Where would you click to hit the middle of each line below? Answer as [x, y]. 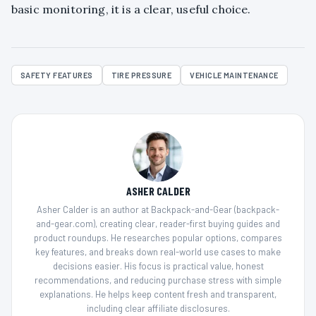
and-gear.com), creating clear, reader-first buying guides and [158, 224]
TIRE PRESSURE [141, 75]
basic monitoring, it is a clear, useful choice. [131, 10]
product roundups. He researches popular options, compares [158, 238]
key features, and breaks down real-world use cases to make [158, 252]
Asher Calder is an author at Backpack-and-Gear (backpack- [158, 210]
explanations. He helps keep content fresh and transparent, [158, 294]
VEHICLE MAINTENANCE [234, 75]
